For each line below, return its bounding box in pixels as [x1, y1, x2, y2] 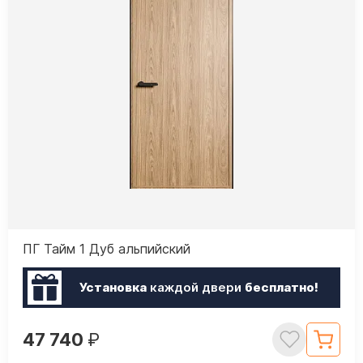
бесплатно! [244, 280, 318, 296]
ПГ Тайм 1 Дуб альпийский [23, 240, 190, 257]
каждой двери [146, 280, 245, 296]
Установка [79, 280, 147, 296]
